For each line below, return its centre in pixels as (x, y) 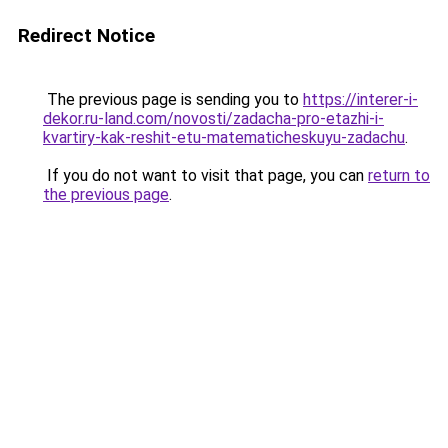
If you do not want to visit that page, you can (205, 175)
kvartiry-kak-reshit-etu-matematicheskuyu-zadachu (224, 137)
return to (399, 175)
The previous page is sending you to (173, 99)
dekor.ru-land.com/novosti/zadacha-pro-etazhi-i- (213, 118)
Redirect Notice (86, 35)
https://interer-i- (360, 99)
